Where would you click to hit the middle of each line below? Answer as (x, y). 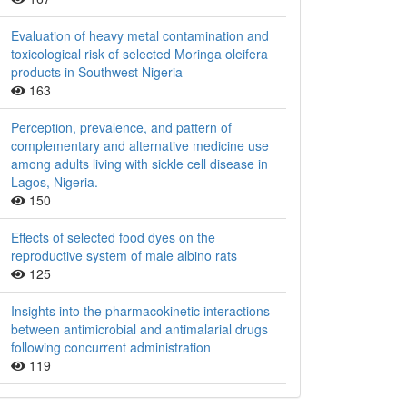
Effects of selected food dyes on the (113, 238)
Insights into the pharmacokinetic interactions (140, 311)
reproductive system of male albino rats (124, 256)
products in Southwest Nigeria (97, 72)
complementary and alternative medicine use (140, 146)
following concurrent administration (111, 347)
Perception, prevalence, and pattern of (121, 128)
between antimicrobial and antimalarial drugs (139, 329)
